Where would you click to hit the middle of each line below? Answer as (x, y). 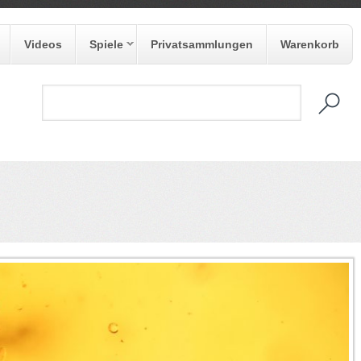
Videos (43, 44)
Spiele (106, 44)
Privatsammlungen (202, 44)
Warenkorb (310, 44)
